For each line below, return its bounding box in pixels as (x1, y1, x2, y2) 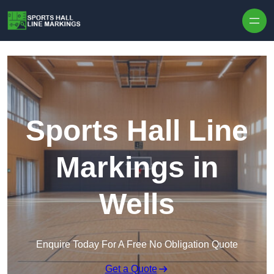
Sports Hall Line (26, 114, 248, 147)
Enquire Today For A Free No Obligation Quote (36, 239, 238, 250)
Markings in (56, 151, 218, 184)
